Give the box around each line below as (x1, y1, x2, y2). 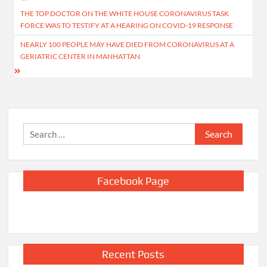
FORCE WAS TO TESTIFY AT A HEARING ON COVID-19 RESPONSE (20, 21, 234, 30)
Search (194, 125, 222, 136)
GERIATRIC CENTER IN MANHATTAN (20, 52, 141, 61)
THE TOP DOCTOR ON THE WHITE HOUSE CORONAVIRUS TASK (20, 9, 229, 18)
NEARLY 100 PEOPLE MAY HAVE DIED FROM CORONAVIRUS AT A (20, 40, 235, 49)
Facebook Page (97, 174, 170, 187)
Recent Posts (102, 247, 165, 260)
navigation (7, 11, 91, 32)
